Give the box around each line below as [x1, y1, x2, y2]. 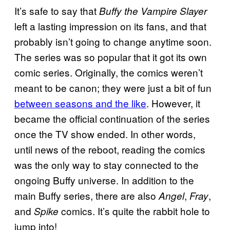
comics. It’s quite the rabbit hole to [59, 204, 210, 218]
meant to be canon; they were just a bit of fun [14, 81, 212, 95]
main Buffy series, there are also [14, 188, 159, 203]
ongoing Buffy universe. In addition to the [14, 173, 194, 187]
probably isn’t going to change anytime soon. [14, 34, 212, 49]
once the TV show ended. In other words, [14, 127, 196, 141]
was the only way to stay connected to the [14, 158, 199, 172]
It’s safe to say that [14, 4, 97, 18]
